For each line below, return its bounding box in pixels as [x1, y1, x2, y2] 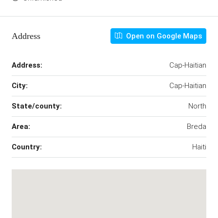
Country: [12, 143, 42, 151]
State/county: [12, 102, 62, 110]
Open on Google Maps [124, 32, 202, 40]
